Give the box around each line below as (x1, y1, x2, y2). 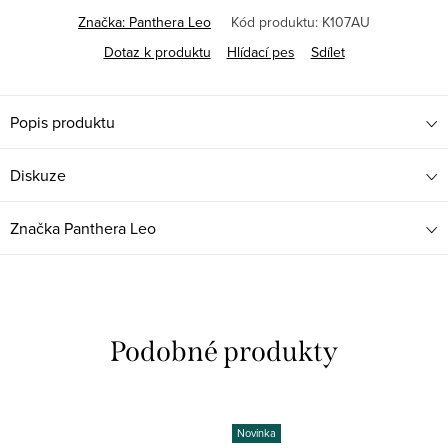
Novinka (237, 424, 276, 441)
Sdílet (310, 41, 345, 62)
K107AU (322, 11, 370, 32)
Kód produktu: (231, 11, 318, 32)
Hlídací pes (226, 41, 295, 62)
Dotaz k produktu (103, 41, 211, 62)
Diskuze (10, 163, 66, 186)
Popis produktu (10, 110, 115, 133)
